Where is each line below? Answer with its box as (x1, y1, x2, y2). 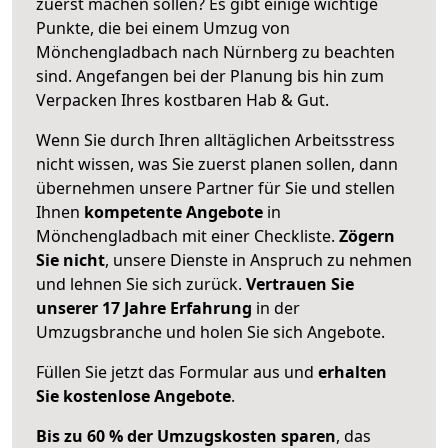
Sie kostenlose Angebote (36, 384, 231, 407)
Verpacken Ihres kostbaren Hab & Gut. (36, 88, 329, 111)
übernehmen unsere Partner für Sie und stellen (36, 176, 395, 199)
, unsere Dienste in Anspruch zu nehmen (105, 248, 412, 271)
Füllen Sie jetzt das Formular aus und (36, 360, 318, 383)
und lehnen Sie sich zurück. (36, 272, 246, 295)
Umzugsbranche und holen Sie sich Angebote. (36, 320, 385, 343)
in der (252, 296, 300, 319)
